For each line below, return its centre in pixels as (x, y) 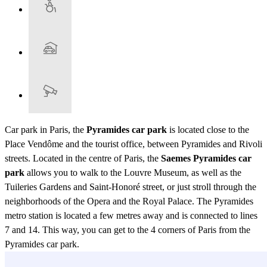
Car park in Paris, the (46, 130)
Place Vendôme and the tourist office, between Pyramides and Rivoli (133, 144)
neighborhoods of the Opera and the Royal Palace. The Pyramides (129, 201)
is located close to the (208, 130)
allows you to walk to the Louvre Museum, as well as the (133, 173)
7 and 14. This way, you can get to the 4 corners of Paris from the (128, 230)
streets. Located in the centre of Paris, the (83, 159)
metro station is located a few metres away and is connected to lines (131, 216)
